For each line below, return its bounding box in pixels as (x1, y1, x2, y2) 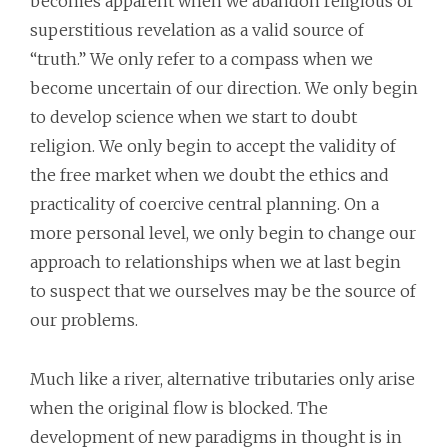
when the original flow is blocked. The (30, 398, 328, 418)
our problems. (30, 310, 138, 330)
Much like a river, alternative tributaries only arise (30, 369, 415, 389)
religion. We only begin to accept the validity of (30, 136, 396, 156)
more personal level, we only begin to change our (30, 223, 416, 243)
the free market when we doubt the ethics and (30, 165, 389, 185)
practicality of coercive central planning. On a (30, 194, 379, 214)
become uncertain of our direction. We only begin (30, 78, 418, 98)
